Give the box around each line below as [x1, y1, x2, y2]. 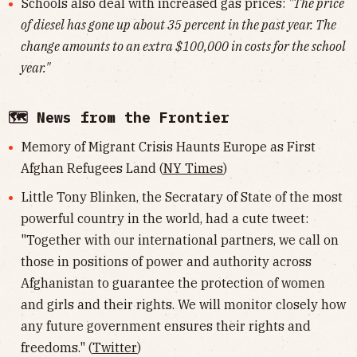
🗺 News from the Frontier [8, 108, 229, 127]
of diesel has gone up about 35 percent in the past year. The [21, 16, 336, 33]
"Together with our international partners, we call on [21, 232, 339, 249]
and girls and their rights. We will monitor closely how [21, 296, 346, 313]
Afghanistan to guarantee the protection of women [21, 275, 325, 292]
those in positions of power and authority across [21, 253, 312, 270]
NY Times [163, 159, 223, 176]
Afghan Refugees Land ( [21, 159, 163, 176]
